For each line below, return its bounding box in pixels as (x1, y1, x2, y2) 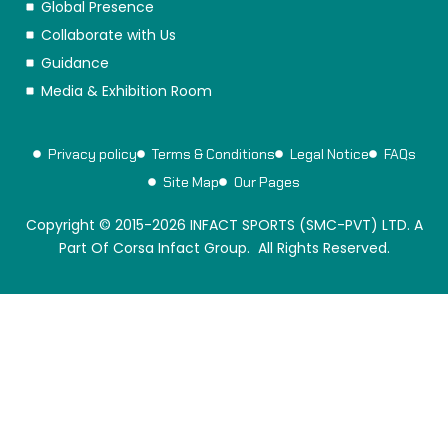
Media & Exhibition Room (41, 80, 212, 101)
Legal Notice (289, 144, 369, 163)
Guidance (41, 52, 109, 73)
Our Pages (234, 172, 300, 191)
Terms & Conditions (151, 144, 275, 163)
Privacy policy (47, 144, 137, 163)
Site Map (163, 172, 219, 191)
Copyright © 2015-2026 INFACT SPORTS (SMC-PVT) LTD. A (25, 214, 423, 235)
